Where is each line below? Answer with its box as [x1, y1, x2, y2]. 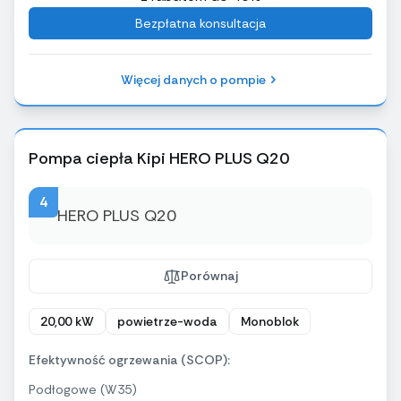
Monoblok [241, 313, 299, 330]
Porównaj [181, 268, 238, 285]
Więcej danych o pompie [121, 72, 266, 89]
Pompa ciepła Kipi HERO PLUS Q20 [29, 148, 289, 170]
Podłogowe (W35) [29, 381, 137, 398]
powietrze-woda [117, 313, 218, 330]
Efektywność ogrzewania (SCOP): [29, 352, 230, 369]
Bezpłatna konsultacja [135, 15, 266, 32]
